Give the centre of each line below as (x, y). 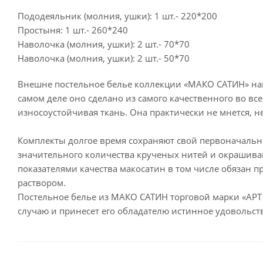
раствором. (42, 183)
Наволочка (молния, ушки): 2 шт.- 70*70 (104, 44)
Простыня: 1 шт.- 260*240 (73, 30)
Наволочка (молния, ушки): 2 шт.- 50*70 (104, 58)
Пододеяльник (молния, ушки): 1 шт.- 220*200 (117, 16)
